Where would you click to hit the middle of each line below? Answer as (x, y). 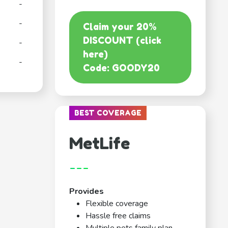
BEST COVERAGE (108, 113)
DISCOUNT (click (122, 40)
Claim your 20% (120, 27)
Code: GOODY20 (121, 68)
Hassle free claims (118, 216)
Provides (87, 192)
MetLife (99, 144)
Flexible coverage (117, 204)
